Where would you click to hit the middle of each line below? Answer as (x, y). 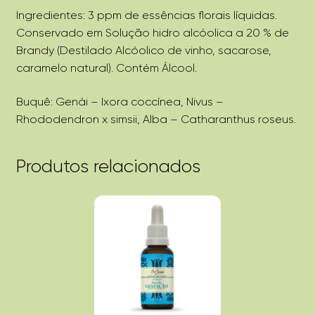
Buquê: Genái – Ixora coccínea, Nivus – (120, 101)
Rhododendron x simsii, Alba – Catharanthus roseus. (156, 119)
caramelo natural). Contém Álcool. (106, 68)
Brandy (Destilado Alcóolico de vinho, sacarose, (143, 51)
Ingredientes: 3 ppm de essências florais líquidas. (146, 15)
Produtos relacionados (108, 166)
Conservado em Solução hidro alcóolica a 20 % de (152, 33)
